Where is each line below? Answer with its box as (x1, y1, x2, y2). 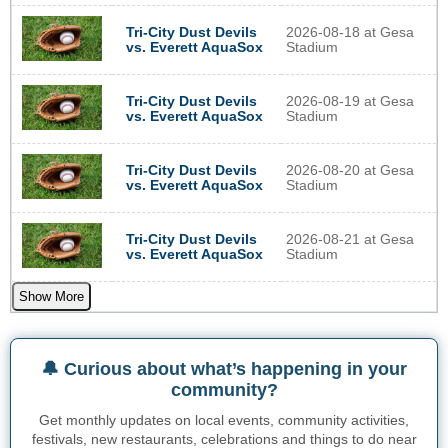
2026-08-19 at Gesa (286, 93, 414, 109)
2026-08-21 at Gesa (286, 231, 414, 247)
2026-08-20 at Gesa (286, 162, 414, 178)
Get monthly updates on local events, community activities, (39, 411, 409, 428)
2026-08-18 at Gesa (286, 24, 414, 40)
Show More (19, 288, 84, 304)
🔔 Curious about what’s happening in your (41, 358, 407, 379)
